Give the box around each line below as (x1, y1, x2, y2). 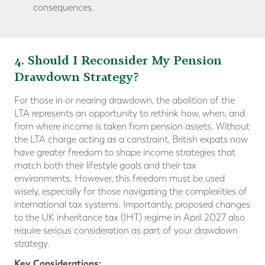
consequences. (33, 2, 94, 14)
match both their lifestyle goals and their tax (14, 160, 196, 172)
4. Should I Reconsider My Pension (14, 53, 222, 68)
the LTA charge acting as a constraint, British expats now (14, 134, 248, 146)
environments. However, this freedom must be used (14, 173, 225, 185)
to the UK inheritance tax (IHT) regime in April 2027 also (14, 212, 245, 224)
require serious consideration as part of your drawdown (14, 225, 238, 237)
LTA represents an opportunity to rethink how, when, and (14, 108, 245, 119)
